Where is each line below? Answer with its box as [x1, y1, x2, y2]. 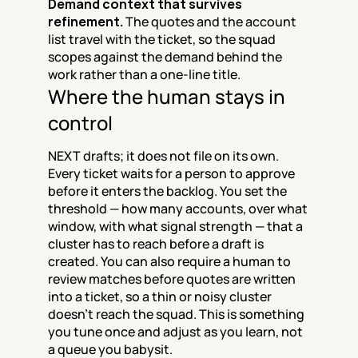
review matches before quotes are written [48, 270, 296, 288]
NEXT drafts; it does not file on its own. [48, 147, 279, 165]
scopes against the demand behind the [48, 48, 282, 66]
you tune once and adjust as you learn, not [48, 323, 303, 340]
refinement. [48, 13, 123, 30]
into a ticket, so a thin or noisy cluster [48, 288, 272, 305]
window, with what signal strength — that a [48, 217, 303, 235]
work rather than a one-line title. [48, 66, 241, 83]
